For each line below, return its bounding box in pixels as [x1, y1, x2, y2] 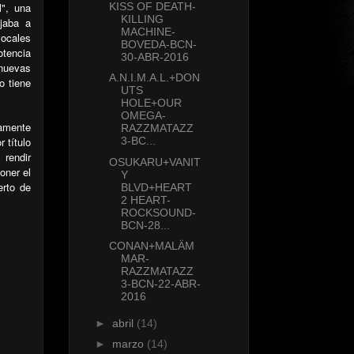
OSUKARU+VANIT [108, 155, 201, 168]
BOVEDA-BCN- [120, 37, 197, 51]
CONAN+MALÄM [108, 239, 194, 253]
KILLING [120, 12, 164, 25]
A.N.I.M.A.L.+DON [108, 71, 200, 85]
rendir [6, 149, 32, 164]
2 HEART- [120, 193, 171, 206]
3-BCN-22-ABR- [120, 277, 201, 291]
